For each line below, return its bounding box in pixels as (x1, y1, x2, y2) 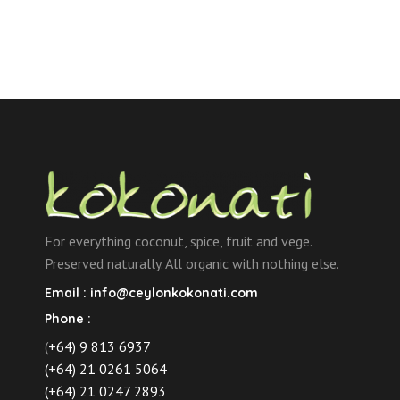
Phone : (45, 311, 91, 327)
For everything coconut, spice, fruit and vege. (45, 232, 312, 250)
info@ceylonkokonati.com (90, 285, 258, 301)
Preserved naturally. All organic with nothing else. (45, 254, 339, 272)
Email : (45, 285, 90, 301)
